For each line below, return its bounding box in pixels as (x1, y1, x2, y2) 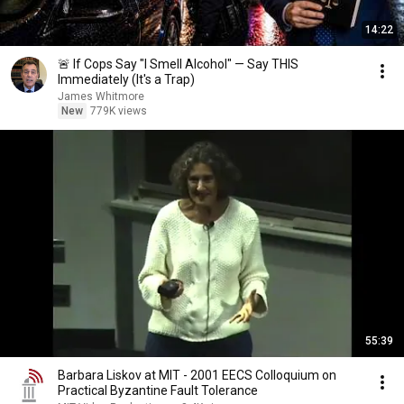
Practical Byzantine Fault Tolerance (58, 383, 258, 398)
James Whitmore (58, 90, 144, 103)
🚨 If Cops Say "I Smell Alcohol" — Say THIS (58, 57, 298, 71)
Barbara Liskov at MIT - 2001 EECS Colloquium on (58, 368, 336, 382)
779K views (90, 105, 147, 117)
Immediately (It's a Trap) (58, 72, 195, 87)
